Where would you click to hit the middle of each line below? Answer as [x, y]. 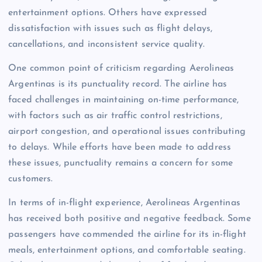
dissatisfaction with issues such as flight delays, [111, 28]
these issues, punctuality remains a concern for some [121, 163]
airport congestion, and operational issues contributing [127, 131]
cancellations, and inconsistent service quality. [106, 44]
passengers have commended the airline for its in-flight [127, 234]
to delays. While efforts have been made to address [120, 147]
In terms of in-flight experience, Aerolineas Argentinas [124, 203]
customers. [31, 179]
